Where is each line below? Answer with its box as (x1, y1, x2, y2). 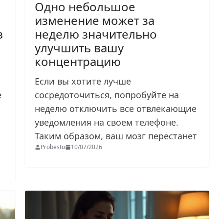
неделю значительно (35, 26, 157, 43)
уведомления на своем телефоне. (35, 116, 179, 129)
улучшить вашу (35, 40, 124, 56)
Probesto (41, 143, 66, 152)
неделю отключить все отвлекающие (35, 103, 197, 115)
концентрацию (35, 53, 121, 70)
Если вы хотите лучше (35, 75, 131, 88)
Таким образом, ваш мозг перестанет (35, 130, 200, 142)
